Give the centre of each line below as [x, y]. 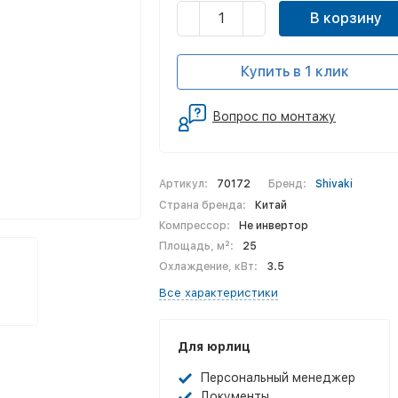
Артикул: [183, 184]
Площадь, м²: [196, 246]
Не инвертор [273, 226]
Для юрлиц [214, 346]
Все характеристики [219, 293]
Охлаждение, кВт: [208, 267]
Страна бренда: [203, 205]
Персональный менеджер [278, 378]
